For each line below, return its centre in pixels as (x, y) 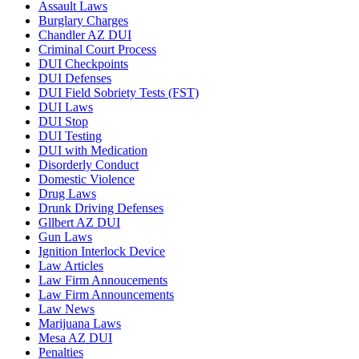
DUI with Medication (93, 150)
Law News (67, 309)
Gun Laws (65, 236)
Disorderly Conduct (89, 164)
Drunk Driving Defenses (101, 208)
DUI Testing (70, 135)
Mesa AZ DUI (75, 337)
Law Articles (71, 265)
